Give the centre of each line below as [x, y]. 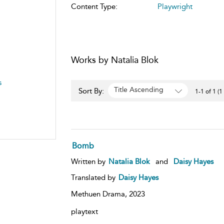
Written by [89, 161]
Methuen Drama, [100, 194]
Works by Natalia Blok [114, 60]
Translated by [94, 177]
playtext [84, 211]
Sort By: [92, 91]
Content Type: [94, 6]
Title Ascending [138, 90]
